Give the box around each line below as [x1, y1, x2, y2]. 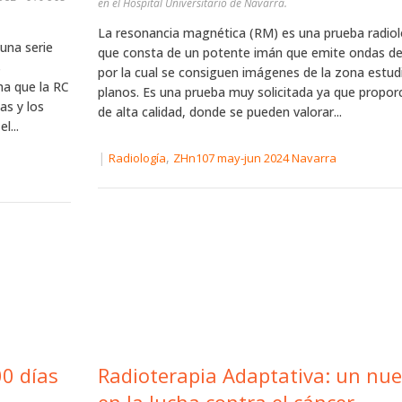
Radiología [108, 150, 166, 167]
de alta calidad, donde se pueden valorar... [97, 103, 342, 120]
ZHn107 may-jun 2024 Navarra [172, 150, 336, 167]
